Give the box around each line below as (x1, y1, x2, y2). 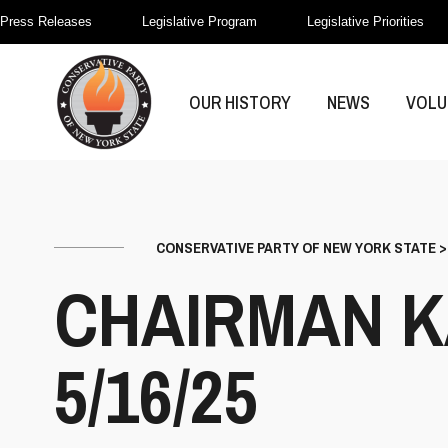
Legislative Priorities (307, 14, 424, 29)
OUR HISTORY (189, 89, 291, 115)
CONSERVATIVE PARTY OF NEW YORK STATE (156, 237, 436, 258)
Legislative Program (142, 14, 257, 29)
